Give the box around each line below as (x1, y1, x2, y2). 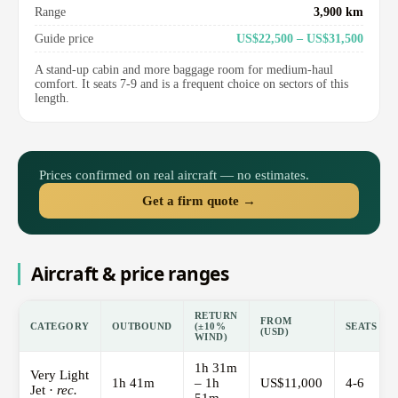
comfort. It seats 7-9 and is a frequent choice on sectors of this (35, 77, 348, 92)
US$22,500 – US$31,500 (236, 31, 363, 46)
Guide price (35, 31, 93, 46)
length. (35, 92, 69, 106)
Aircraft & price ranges (31, 261, 229, 287)
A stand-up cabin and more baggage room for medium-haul (35, 63, 333, 77)
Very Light (30, 368, 89, 383)
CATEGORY (30, 321, 90, 332)
